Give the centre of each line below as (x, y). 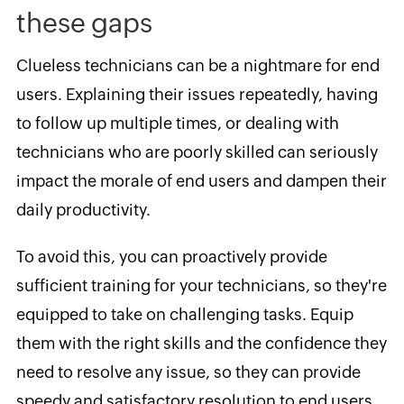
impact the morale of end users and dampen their (201, 180)
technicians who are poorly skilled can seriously (197, 151)
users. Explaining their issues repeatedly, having (197, 94)
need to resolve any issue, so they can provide (188, 372)
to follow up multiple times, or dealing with (177, 123)
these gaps (84, 23)
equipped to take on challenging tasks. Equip (184, 314)
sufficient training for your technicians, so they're (201, 285)
